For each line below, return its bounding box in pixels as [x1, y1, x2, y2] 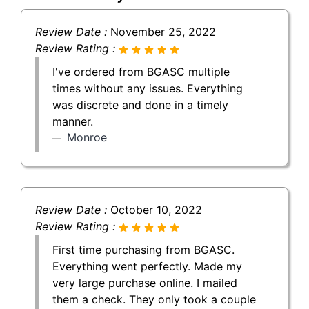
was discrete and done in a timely [52, 97, 228, 112]
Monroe [67, 130, 107, 144]
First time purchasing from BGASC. [52, 242, 235, 257]
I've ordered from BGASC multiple [52, 64, 230, 79]
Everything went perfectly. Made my [52, 259, 242, 273]
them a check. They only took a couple [52, 292, 256, 306]
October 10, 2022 [110, 202, 202, 217]
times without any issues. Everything [52, 81, 243, 95]
